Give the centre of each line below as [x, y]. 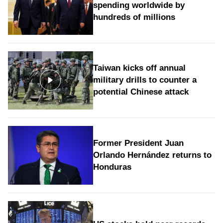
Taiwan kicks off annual [139, 68]
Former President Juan [138, 143]
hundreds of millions [134, 17]
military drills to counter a [145, 80]
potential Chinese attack [141, 92]
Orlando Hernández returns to [152, 155]
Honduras [112, 167]
